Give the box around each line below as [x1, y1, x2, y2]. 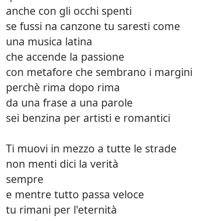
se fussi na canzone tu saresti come [6, 18, 180, 33]
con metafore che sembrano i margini [6, 64, 192, 79]
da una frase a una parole [6, 95, 133, 110]
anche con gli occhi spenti [6, 3, 132, 18]
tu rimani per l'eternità [6, 202, 117, 217]
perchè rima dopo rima [6, 79, 120, 94]
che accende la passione [6, 49, 124, 64]
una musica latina [6, 34, 92, 48]
